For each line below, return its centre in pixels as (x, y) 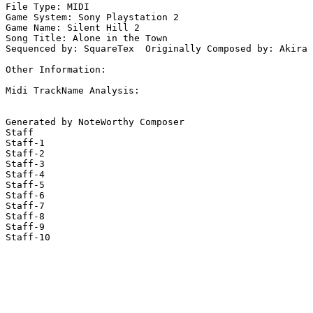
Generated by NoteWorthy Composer (95, 122)
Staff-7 (25, 206)
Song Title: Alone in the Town (87, 38)
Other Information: (59, 70)
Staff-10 (28, 238)
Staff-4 (25, 175)
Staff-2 (25, 154)
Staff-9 (25, 227)
